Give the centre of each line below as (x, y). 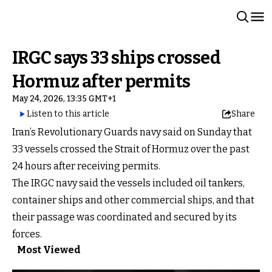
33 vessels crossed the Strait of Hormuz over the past (131, 149)
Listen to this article (68, 114)
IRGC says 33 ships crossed (117, 58)
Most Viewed (49, 250)
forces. (27, 234)
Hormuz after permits (101, 82)
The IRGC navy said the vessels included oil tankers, (128, 183)
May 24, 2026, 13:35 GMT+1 (64, 99)
